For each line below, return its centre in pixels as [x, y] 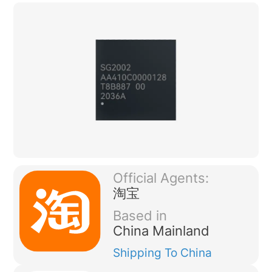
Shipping [138, 252]
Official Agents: [161, 178]
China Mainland [161, 230]
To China [188, 252]
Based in [140, 215]
